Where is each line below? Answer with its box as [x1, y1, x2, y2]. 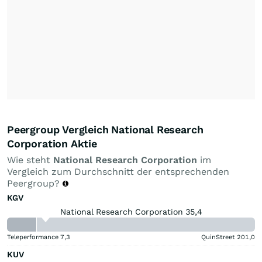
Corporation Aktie [7, 137, 97, 150]
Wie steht [7, 154, 53, 166]
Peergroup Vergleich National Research [7, 123, 204, 136]
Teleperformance [7, 233, 58, 241]
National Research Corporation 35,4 [60, 206, 202, 216]
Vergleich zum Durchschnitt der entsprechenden [7, 166, 229, 177]
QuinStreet [201, 233, 235, 241]
